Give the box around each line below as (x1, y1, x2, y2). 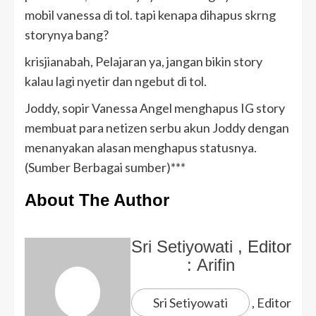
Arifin (197, 255, 235, 275)
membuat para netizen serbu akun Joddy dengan (25, 120, 289, 136)
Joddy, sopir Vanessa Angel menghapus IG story (25, 100, 285, 116)
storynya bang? (25, 27, 109, 43)
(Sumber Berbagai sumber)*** (25, 159, 186, 176)
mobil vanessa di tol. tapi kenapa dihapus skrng (25, 7, 276, 23)
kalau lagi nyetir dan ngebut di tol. (25, 73, 207, 90)
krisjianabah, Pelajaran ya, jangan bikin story (25, 54, 262, 70)
